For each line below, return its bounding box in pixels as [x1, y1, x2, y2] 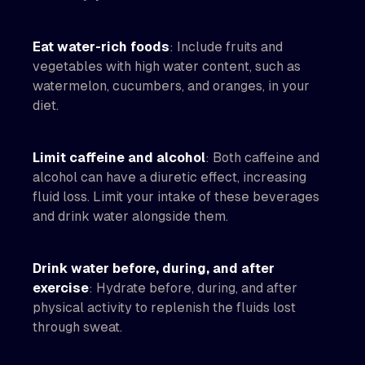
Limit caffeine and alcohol [33, 150, 205, 165]
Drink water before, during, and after [33, 261, 275, 276]
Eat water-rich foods [33, 39, 169, 55]
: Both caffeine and [205, 150, 319, 165]
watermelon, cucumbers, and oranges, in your [33, 78, 310, 94]
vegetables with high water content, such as [33, 59, 301, 74]
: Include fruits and [169, 39, 283, 55]
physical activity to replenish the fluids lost [33, 300, 296, 315]
